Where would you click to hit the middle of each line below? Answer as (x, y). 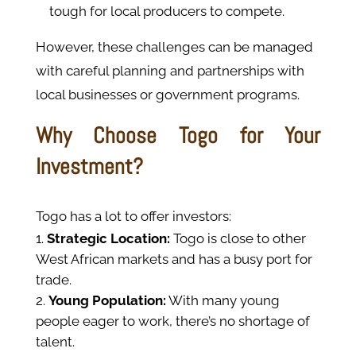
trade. (53, 280)
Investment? (89, 167)
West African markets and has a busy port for (174, 259)
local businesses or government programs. (167, 95)
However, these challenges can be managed (174, 47)
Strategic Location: (108, 239)
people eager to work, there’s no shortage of (172, 321)
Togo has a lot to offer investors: (133, 217)
